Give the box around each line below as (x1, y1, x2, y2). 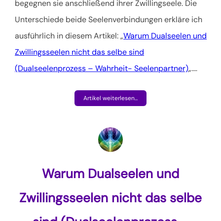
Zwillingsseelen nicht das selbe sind (15, 46, 144, 57)
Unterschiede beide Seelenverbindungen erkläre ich (15, 14, 202, 25)
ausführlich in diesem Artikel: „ (15, 30, 123, 41)
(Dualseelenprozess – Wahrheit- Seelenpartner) (15, 63, 188, 74)
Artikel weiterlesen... (83, 94, 138, 102)
